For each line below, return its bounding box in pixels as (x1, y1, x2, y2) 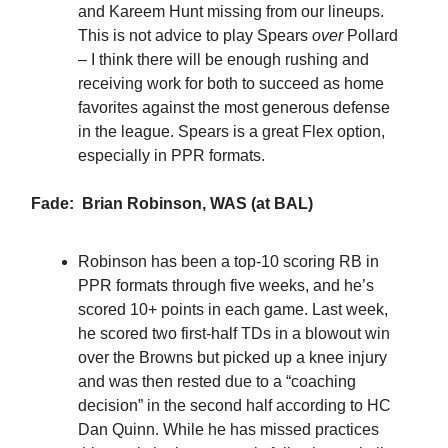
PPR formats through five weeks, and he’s (78, 276, 374, 294)
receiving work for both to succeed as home (78, 74, 384, 92)
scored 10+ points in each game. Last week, (78, 300, 388, 318)
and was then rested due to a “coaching (78, 372, 356, 390)
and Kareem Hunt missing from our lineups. (78, 2, 384, 20)
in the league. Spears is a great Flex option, (78, 122, 385, 140)
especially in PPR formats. (78, 146, 265, 164)
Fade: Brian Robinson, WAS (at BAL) (31, 194, 313, 212)
